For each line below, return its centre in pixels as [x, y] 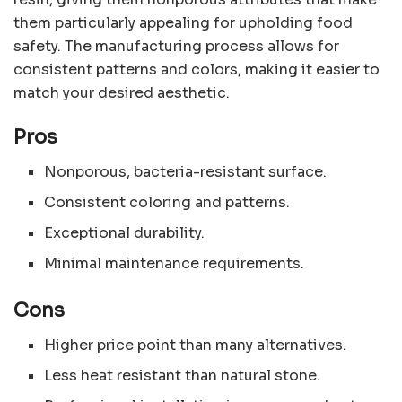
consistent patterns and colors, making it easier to [197, 69]
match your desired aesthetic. [122, 92]
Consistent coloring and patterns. [167, 203]
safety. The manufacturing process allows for [176, 46]
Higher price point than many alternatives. [196, 345]
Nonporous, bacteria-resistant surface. [186, 172]
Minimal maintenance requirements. [175, 264]
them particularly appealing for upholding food [183, 22]
